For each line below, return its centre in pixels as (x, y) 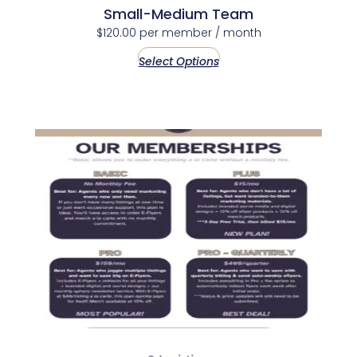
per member (175, 32)
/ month (238, 32)
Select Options (178, 61)
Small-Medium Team (178, 14)
